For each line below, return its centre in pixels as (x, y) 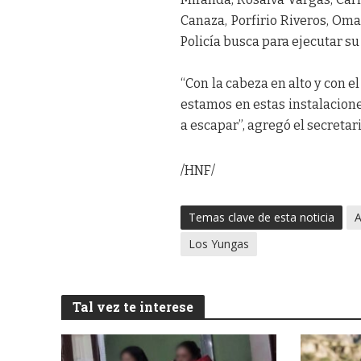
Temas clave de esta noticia (262, 218)
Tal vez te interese (133, 307)
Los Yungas (219, 244)
